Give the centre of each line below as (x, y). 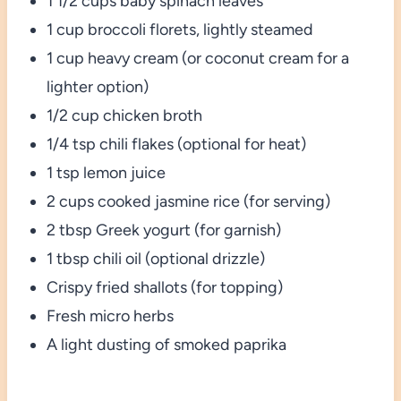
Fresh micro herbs (110, 316)
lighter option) (97, 86)
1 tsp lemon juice (106, 172)
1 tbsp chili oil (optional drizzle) (155, 258)
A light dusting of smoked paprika (166, 344)
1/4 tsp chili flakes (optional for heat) (176, 144)
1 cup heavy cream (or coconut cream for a (197, 58)
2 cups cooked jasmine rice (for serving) (188, 201)
